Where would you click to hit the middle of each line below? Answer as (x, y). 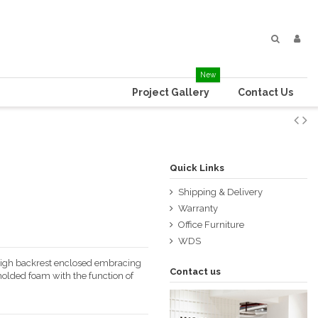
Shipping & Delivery (220, 192)
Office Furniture (211, 225)
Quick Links (197, 168)
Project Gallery (171, 92)
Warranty (198, 209)
